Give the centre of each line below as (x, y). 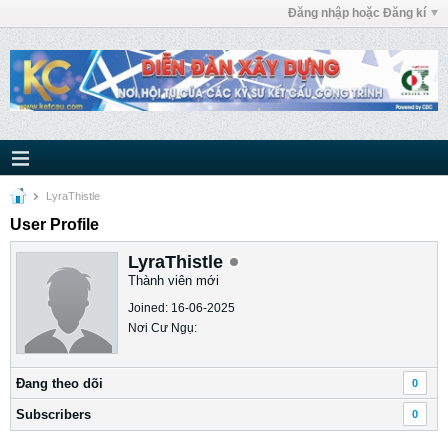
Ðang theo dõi (59, 383)
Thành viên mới (173, 280)
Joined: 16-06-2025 (181, 308)
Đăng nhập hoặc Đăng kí (357, 13)
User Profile (54, 224)
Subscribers (53, 414)
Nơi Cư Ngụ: (162, 328)
